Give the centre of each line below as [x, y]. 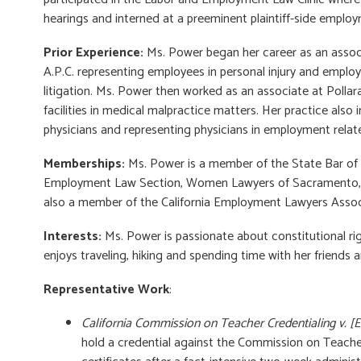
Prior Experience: [93, 53]
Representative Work [106, 290]
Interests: [73, 237]
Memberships [83, 164]
